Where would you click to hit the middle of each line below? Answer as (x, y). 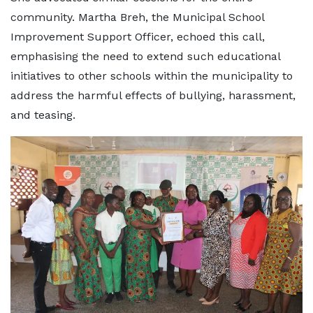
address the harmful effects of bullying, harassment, (153, 96)
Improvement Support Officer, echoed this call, (138, 37)
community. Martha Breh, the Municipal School (137, 17)
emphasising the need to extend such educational (145, 57)
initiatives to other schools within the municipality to (152, 76)
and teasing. (43, 115)
